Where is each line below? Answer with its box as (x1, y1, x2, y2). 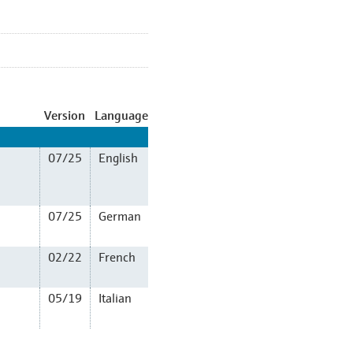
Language (95, 107, 148, 123)
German (98, 206, 141, 224)
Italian (98, 288, 132, 306)
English (98, 148, 138, 165)
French (98, 247, 136, 265)
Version (44, 107, 85, 123)
